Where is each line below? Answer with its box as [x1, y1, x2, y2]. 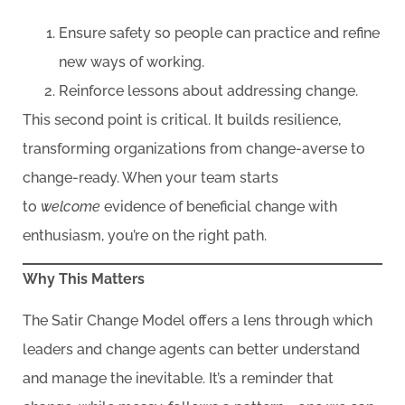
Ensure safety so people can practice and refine [59, 24, 380, 42]
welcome [41, 197, 100, 215]
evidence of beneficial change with [100, 197, 337, 215]
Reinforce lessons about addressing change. [59, 81, 358, 99]
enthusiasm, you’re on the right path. [23, 226, 267, 244]
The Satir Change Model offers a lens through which [23, 312, 372, 330]
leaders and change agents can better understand [23, 341, 360, 359]
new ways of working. [59, 52, 204, 71]
